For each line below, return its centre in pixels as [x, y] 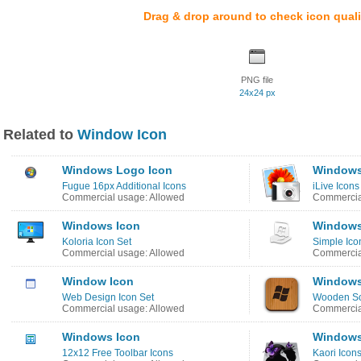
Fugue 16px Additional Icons [124, 186]
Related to [40, 135]
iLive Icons [336, 186]
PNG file [257, 80]
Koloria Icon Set [97, 242]
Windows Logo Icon [117, 170]
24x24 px [257, 93]
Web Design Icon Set [108, 297]
